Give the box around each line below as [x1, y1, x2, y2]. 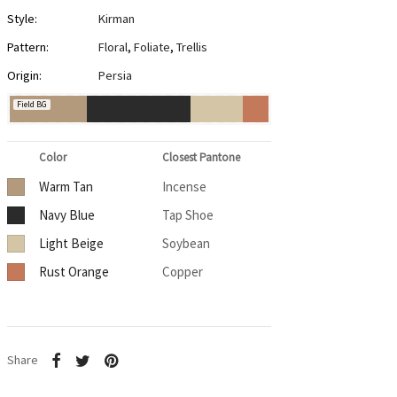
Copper [161, 263, 203, 281]
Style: [6, 11, 37, 27]
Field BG [16, 98, 47, 111]
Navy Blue [38, 206, 95, 224]
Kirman [97, 11, 135, 27]
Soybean [161, 235, 210, 253]
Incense [161, 178, 206, 196]
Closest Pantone [161, 150, 240, 166]
